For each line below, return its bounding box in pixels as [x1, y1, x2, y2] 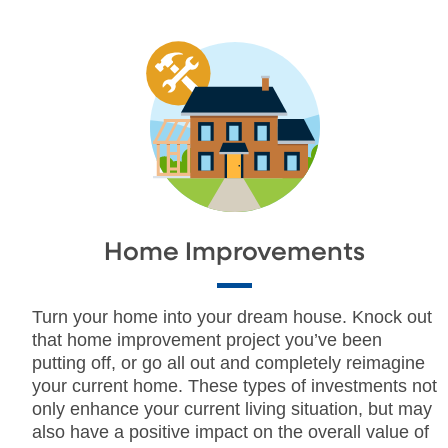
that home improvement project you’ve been [32, 329, 382, 350]
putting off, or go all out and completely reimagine [32, 352, 425, 373]
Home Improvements [104, 239, 366, 266]
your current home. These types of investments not [32, 375, 437, 396]
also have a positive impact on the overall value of [32, 421, 429, 442]
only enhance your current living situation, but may [32, 398, 432, 419]
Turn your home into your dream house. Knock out [32, 306, 432, 327]
